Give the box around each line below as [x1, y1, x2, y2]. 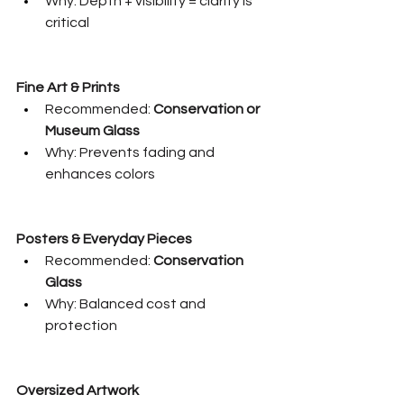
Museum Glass [45, 123, 140, 138]
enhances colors [45, 166, 155, 181]
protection [45, 317, 117, 333]
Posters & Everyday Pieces [16, 231, 192, 246]
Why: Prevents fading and [45, 144, 217, 160]
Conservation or [153, 101, 262, 116]
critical [45, 14, 89, 30]
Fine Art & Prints [16, 79, 120, 95]
